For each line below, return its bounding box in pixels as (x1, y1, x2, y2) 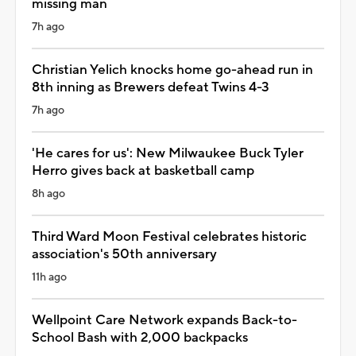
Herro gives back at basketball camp (32, 161, 254, 180)
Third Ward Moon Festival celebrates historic (32, 227, 307, 246)
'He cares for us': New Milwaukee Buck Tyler (32, 144, 304, 162)
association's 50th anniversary (32, 245, 217, 263)
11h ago (32, 269, 67, 284)
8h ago (32, 186, 65, 201)
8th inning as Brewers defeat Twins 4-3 (32, 78, 269, 96)
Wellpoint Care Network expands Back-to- (32, 311, 297, 329)
